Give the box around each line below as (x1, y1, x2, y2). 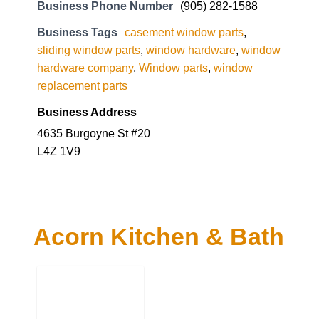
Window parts (139, 5, 208, 19)
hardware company (37, 5, 133, 19)
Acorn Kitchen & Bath (33, 167, 284, 194)
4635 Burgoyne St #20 (37, 70, 150, 84)
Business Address (37, 49, 137, 63)
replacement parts (37, 23, 127, 36)
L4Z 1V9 (37, 88, 80, 102)
